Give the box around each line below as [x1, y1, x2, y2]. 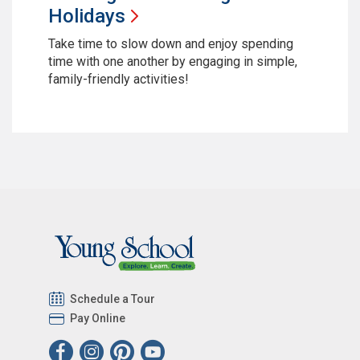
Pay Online [70, 312, 126, 325]
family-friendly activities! [48, 72, 189, 88]
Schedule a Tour [70, 292, 156, 306]
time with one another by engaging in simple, [48, 54, 297, 70]
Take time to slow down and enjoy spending [48, 36, 293, 52]
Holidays [48, 5, 125, 28]
